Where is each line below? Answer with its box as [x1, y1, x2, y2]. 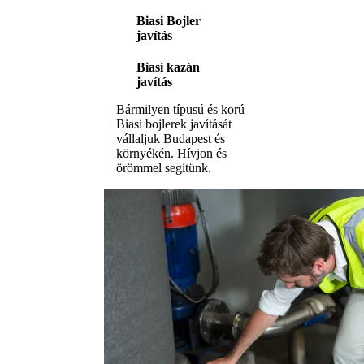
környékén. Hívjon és [116, 146, 227, 161]
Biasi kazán [136, 60, 200, 75]
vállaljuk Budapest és [116, 132, 225, 146]
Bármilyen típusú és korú [116, 102, 245, 117]
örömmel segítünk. [116, 161, 211, 175]
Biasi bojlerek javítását [116, 117, 232, 132]
